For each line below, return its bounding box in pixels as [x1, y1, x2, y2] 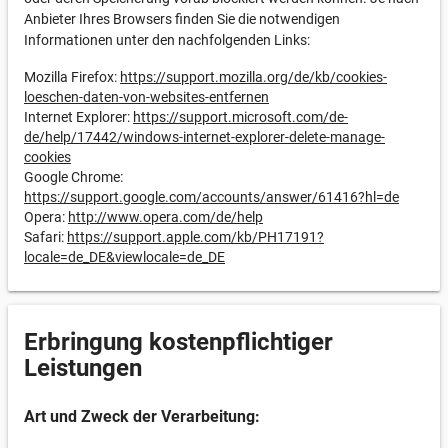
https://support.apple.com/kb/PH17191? [67, 229, 324, 245]
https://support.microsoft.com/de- [133, 109, 348, 125]
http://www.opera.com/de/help [68, 209, 263, 225]
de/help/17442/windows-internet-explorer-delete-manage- [24, 129, 385, 145]
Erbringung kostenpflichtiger [24, 328, 333, 356]
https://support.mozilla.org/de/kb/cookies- [120, 69, 387, 85]
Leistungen [24, 354, 142, 382]
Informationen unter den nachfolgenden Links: [24, 32, 310, 48]
